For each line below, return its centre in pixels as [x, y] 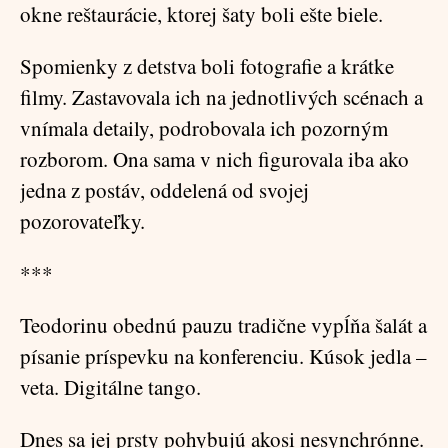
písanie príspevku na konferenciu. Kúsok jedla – [223, 356]
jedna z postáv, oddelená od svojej [164, 190]
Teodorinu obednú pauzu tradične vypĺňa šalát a [223, 325]
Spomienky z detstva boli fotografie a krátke [207, 66]
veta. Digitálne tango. [110, 387]
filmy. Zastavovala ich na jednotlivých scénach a [221, 97]
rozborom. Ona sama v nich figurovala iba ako [214, 159]
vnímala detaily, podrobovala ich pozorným [204, 128]
